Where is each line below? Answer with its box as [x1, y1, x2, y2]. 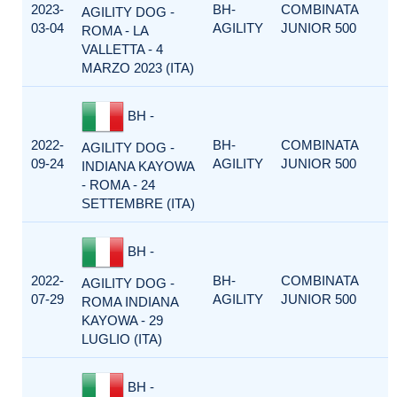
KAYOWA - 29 [82, 313, 163, 328]
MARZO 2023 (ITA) [82, 60, 194, 75]
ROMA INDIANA [82, 294, 178, 309]
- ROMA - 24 [82, 177, 155, 192]
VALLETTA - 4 [82, 42, 163, 57]
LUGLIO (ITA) [82, 331, 162, 346]
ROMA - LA [82, 23, 148, 38]
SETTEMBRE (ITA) [82, 196, 195, 211]
